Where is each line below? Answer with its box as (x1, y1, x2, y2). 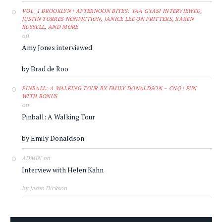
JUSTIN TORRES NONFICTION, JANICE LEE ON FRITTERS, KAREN (22, 15, 194, 23)
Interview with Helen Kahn (22, 165, 104, 175)
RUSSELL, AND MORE (22, 23, 78, 31)
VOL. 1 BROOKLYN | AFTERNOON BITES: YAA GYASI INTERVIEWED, (22, 7, 202, 15)
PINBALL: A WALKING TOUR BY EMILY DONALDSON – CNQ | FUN (22, 85, 197, 92)
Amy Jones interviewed (22, 43, 92, 53)
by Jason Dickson (22, 184, 67, 192)
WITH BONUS (22, 93, 57, 100)
